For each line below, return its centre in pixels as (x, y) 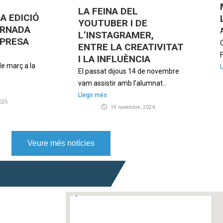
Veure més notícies (61, 143)
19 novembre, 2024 (133, 107)
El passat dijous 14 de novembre (129, 71)
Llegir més (93, 95)
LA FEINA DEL (108, 11)
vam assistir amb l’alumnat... (123, 83)
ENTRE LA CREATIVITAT (131, 47)
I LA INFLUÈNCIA (114, 59)
